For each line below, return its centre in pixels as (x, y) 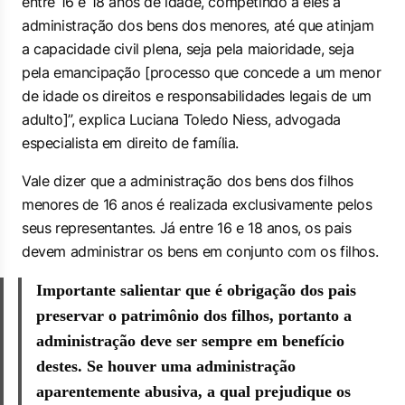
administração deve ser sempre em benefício (190, 341)
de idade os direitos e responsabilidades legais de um (197, 96)
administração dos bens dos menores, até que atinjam (198, 25)
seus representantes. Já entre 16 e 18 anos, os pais (187, 228)
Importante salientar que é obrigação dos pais (196, 290)
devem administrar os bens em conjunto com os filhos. (200, 251)
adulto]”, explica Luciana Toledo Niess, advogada (181, 119)
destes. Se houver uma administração (166, 366)
